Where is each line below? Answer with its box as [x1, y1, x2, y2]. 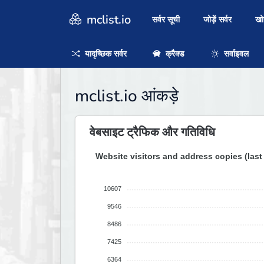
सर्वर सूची [152, 14, 180, 26]
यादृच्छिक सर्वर [82, 48, 127, 60]
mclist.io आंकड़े [75, 85, 179, 108]
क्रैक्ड [163, 48, 185, 60]
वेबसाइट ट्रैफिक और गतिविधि [90, 124, 215, 141]
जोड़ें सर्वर [203, 14, 232, 26]
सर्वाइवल [221, 48, 249, 60]
